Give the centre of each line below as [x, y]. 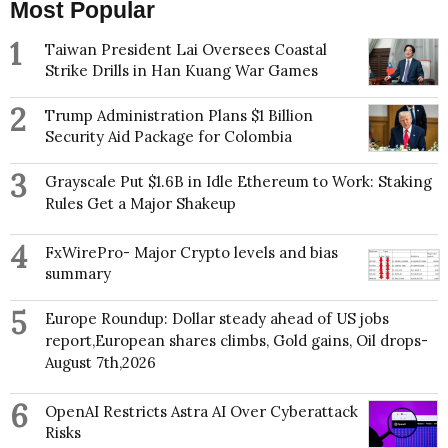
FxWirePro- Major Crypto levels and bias [191, 253]
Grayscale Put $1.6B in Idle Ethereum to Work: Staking [238, 182]
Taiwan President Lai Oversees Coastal [186, 50]
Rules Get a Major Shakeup [140, 204]
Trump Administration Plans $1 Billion [179, 116]
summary [78, 274]
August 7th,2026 [100, 363]
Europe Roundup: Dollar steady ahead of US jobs [217, 319]
